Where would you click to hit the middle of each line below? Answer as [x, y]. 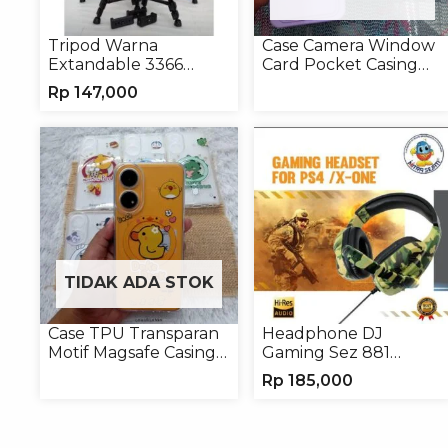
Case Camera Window [348, 45]
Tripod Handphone [125, 83]
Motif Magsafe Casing [132, 352]
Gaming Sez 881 [325, 352]
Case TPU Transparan [134, 333]
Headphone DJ [322, 333]
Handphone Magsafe [132, 371]
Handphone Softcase [346, 83]
